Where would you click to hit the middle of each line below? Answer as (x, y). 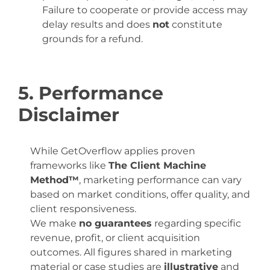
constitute (196, 24)
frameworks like (69, 165)
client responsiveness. (83, 209)
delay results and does (97, 24)
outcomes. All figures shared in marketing (131, 252)
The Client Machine (157, 165)
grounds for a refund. (93, 39)
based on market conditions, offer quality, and (140, 194)
